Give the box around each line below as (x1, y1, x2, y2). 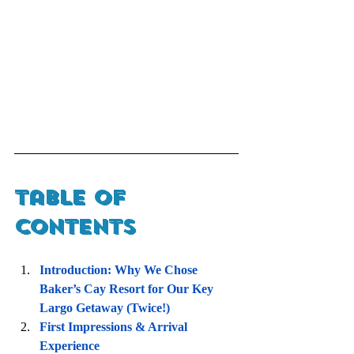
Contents (14, 213, 135, 239)
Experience (40, 338, 100, 352)
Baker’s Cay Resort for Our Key (40, 281, 217, 296)
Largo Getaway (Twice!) (40, 300, 170, 314)
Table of (14, 184, 132, 210)
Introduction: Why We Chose (40, 262, 201, 277)
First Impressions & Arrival (40, 319, 190, 333)
